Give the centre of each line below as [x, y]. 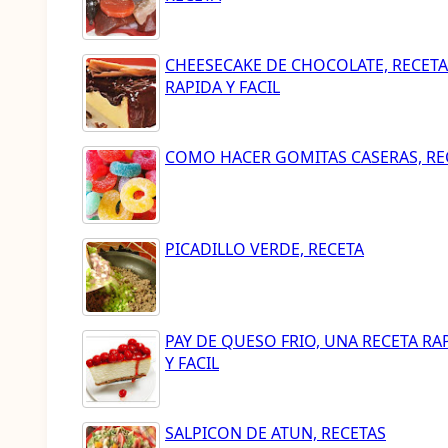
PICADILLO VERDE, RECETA [264, 249]
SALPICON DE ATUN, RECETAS [275, 433]
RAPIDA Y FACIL [222, 87]
